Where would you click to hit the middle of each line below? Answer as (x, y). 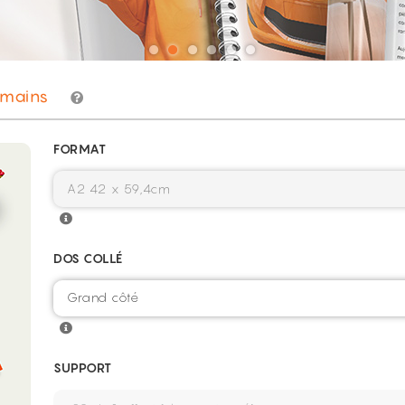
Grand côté (103, 297)
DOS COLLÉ (88, 258)
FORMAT (80, 149)
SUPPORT (83, 367)
